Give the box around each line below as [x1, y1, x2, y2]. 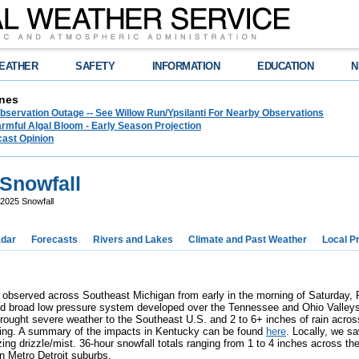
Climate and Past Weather [188, 234, 307, 245]
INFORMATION [152, 60, 220, 72]
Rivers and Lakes [93, 234, 173, 245]
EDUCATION [257, 60, 314, 72]
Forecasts [31, 234, 78, 245]
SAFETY [75, 60, 115, 72]
